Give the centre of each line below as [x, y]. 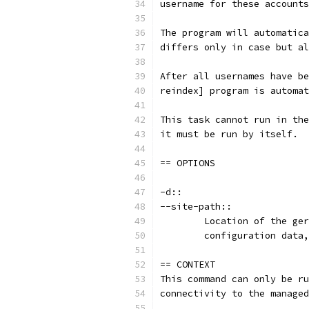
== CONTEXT [188, 265]
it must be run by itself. [229, 134]
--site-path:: [196, 207]
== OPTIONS [188, 163]
